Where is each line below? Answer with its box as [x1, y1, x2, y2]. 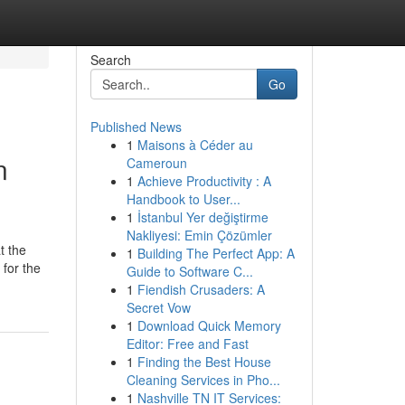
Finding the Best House [137, 353, 271, 371]
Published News [89, 118, 182, 136]
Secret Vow [126, 298, 191, 316]
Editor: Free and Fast [126, 334, 249, 353]
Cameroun [126, 154, 187, 172]
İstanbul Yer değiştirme [137, 208, 268, 226]
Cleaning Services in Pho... [126, 371, 280, 389]
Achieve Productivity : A [137, 172, 271, 190]
